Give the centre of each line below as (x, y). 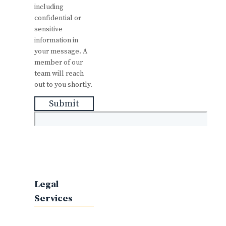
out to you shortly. (63, 84)
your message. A (61, 51)
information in (56, 40)
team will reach (59, 73)
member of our (59, 62)
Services (53, 198)
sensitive (48, 29)
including (49, 7)
